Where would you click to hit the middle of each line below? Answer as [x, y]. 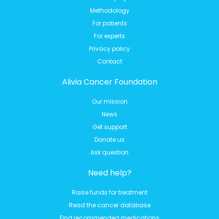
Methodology [109, 10]
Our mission [109, 101]
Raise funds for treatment [109, 192]
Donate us [109, 139]
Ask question [109, 152]
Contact [109, 61]
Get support [109, 127]
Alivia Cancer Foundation [109, 82]
